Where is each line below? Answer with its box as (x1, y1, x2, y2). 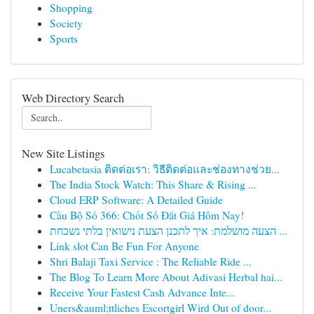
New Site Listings (22, 145, 104, 161)
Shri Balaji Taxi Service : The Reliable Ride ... (50, 254, 252, 268)
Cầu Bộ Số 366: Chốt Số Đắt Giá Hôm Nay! (50, 208, 244, 222)
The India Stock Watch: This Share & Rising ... (50, 177, 257, 191)
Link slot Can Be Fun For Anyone (50, 239, 199, 253)
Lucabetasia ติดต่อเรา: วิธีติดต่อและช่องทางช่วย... (50, 162, 280, 176)
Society (50, 16, 83, 30)
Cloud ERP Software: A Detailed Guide (50, 193, 223, 207)
